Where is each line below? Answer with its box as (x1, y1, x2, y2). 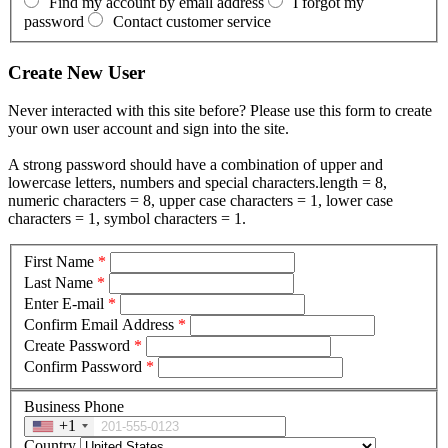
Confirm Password (24, 357, 142, 375)
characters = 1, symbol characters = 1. (8, 210, 246, 228)
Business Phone (24, 397, 124, 415)
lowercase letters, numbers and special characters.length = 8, (8, 174, 387, 192)
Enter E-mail (24, 294, 104, 312)
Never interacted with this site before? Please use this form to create (8, 102, 432, 120)
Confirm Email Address (24, 315, 174, 333)
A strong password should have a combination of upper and (8, 156, 383, 174)
